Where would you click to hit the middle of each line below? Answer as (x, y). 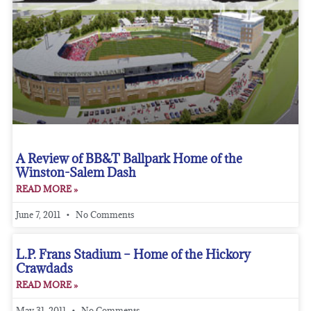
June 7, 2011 (39, 215)
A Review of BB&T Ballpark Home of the (129, 159)
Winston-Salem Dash (76, 173)
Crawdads (44, 269)
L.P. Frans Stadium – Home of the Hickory (133, 255)
